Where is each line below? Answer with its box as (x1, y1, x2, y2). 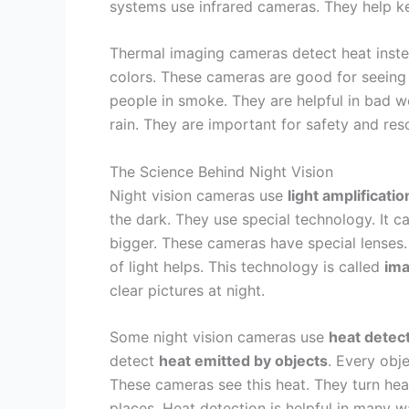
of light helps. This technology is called (110, 257, 384, 276)
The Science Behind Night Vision (110, 162, 333, 181)
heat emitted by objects (159, 351, 328, 371)
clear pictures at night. (110, 280, 265, 299)
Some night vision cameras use (110, 328, 329, 347)
